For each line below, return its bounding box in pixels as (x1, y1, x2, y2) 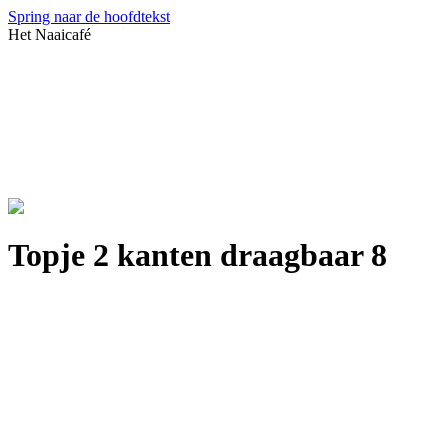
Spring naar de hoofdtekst (8, 8, 170, 25)
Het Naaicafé (8, 26, 91, 43)
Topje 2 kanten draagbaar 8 (8, 237, 387, 274)
